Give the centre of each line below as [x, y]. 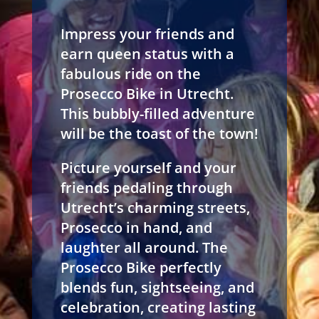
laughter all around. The [144, 247]
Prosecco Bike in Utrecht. [147, 93]
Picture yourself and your [148, 167]
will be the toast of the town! [159, 133]
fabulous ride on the [130, 73]
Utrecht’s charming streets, [155, 207]
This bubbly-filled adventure [157, 113]
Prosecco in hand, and [136, 227]
